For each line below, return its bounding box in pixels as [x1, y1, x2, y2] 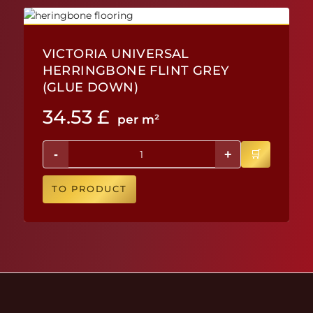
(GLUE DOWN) [42, 79, 138, 95]
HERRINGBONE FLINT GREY [42, 62, 230, 78]
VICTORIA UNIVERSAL [42, 45, 189, 61]
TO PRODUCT [52, 184, 127, 195]
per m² [117, 112, 159, 127]
